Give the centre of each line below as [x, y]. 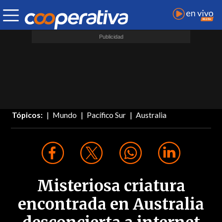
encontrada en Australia [111, 204]
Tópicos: [28, 115]
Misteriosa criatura [111, 186]
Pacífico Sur [107, 115]
